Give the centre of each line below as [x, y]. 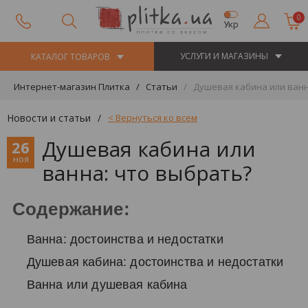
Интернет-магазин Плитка [72, 87]
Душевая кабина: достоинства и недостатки [155, 262]
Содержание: [71, 209]
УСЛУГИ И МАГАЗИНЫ [224, 56]
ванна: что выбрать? [147, 173]
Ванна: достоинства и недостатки [125, 239]
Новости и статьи [49, 118]
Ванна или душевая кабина [107, 284]
